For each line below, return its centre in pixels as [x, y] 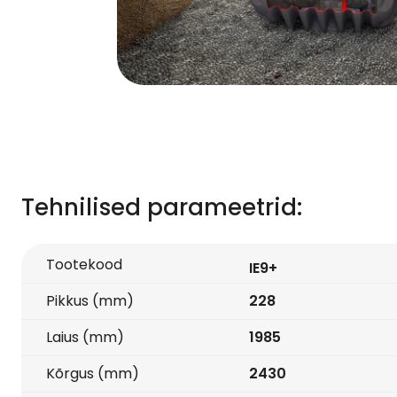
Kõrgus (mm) [93, 374]
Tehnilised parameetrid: [162, 207]
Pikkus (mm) [90, 301]
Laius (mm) [85, 337]
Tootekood [84, 265]
